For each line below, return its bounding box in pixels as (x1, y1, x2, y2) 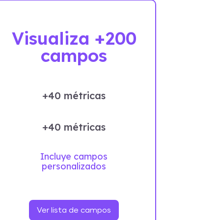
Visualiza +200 (11, 27, 137, 49)
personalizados (42, 160, 107, 172)
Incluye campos (40, 150, 108, 162)
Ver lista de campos (37, 206, 111, 214)
